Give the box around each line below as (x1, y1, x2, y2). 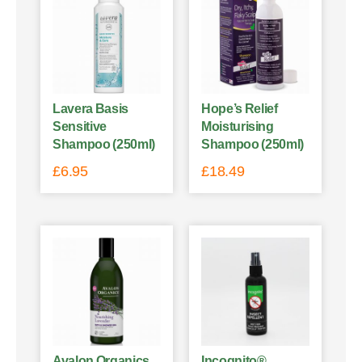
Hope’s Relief (201, 101, 278, 116)
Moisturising (201, 119, 274, 133)
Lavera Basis (53, 101, 128, 116)
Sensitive (53, 119, 107, 133)
